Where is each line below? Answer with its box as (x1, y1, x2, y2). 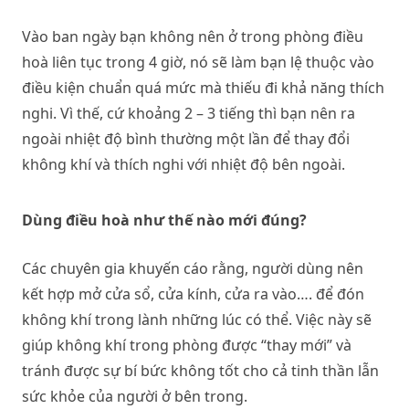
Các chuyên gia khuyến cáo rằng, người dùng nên (22, 257, 363, 278)
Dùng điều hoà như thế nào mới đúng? (22, 209, 307, 230)
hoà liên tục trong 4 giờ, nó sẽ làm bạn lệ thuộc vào (22, 51, 374, 72)
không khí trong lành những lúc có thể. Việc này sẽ (22, 309, 372, 330)
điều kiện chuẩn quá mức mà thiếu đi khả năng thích (22, 77, 384, 98)
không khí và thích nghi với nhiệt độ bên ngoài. (22, 153, 345, 174)
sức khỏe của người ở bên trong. (22, 385, 247, 406)
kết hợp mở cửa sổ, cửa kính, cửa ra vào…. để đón (22, 283, 364, 304)
